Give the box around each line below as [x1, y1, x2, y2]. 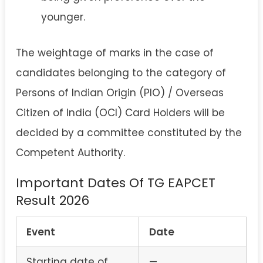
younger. [41, 9, 85, 24]
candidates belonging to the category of [16, 65, 226, 80]
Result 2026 [16, 191, 89, 210]
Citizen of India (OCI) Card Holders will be [16, 105, 225, 120]
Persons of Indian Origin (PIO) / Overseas [16, 85, 224, 100]
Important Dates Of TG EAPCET [16, 173, 215, 192]
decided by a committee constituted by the [16, 125, 242, 140]
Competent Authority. [16, 145, 125, 160]
